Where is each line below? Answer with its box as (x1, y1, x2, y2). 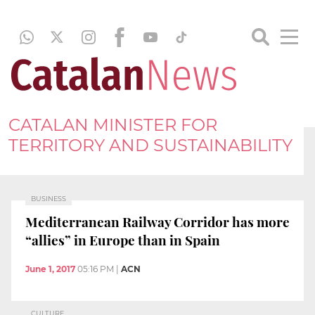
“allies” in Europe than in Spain (25, 230, 220, 249)
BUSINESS (31, 195, 66, 202)
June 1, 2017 (25, 264, 75, 275)
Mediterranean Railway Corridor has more (25, 212, 290, 231)
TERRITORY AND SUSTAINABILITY (8, 134, 292, 155)
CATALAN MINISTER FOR (8, 114, 217, 135)
